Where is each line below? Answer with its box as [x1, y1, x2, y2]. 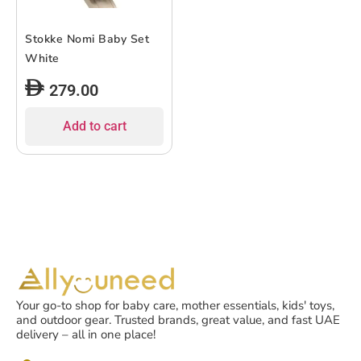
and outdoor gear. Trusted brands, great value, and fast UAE [16, 312, 340, 329]
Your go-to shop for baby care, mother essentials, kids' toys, [16, 297, 334, 314]
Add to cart [62, 118, 127, 135]
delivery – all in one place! [16, 326, 156, 343]
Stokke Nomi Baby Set [25, 31, 149, 48]
